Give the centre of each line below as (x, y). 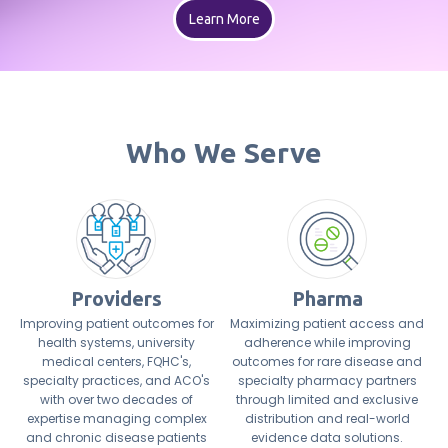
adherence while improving (327, 342)
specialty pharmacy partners (327, 380)
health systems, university (116, 342)
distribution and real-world (327, 418)
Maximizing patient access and (327, 323)
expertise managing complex (116, 418)
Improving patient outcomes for (116, 323)
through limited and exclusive (327, 399)
